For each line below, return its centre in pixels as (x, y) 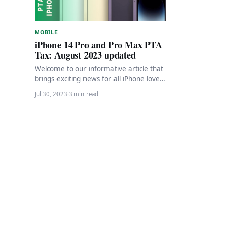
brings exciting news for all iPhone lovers (100, 79)
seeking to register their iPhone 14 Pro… (100, 89)
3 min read (83, 94)
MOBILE (46, 32)
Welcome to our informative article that (99, 68)
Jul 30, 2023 (51, 94)
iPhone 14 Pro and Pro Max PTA (98, 45)
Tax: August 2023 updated (85, 55)
